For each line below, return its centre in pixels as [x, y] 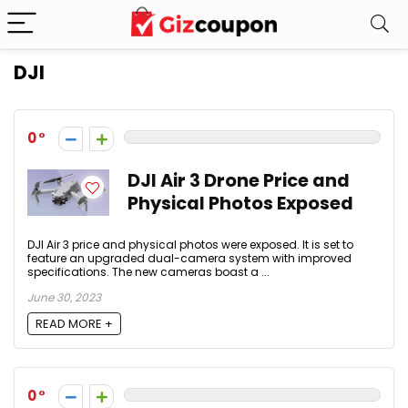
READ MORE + [74, 324]
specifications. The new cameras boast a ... [148, 272]
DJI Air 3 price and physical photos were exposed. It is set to [190, 245]
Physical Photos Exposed [240, 204]
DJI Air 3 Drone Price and [239, 181]
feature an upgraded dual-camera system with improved [189, 258]
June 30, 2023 [64, 297]
